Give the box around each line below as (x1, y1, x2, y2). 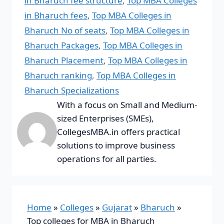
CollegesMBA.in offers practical (57, 126, 180, 138)
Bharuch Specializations (24, 84, 119, 96)
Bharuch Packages (24, 39, 98, 51)
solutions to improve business (57, 139, 175, 151)
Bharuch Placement (24, 54, 103, 66)
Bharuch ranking (24, 69, 92, 81)
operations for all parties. (57, 153, 156, 165)
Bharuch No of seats (24, 24, 105, 36)
